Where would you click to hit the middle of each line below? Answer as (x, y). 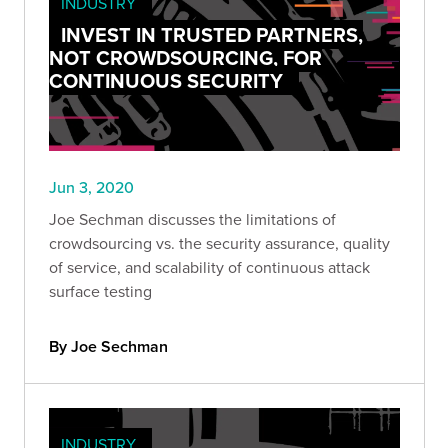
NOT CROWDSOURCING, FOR (185, 57)
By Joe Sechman (108, 346)
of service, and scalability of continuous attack (209, 266)
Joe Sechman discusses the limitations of (192, 218)
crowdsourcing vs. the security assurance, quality (219, 242)
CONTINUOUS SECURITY (166, 80)
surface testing (100, 290)
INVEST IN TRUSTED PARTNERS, (212, 34)
